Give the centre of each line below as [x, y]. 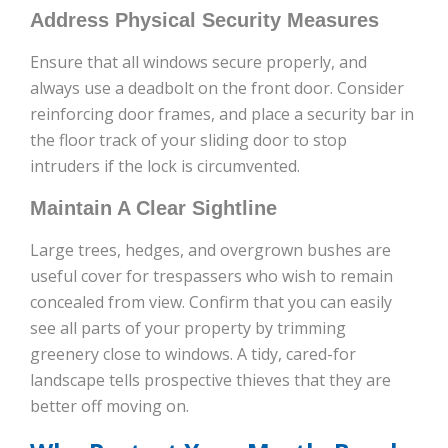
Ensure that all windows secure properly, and [198, 62]
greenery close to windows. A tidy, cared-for [193, 354]
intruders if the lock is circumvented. [165, 166]
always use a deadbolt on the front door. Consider [217, 88]
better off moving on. [109, 406]
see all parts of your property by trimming [188, 328]
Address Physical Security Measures [204, 20]
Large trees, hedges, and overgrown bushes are [210, 250]
